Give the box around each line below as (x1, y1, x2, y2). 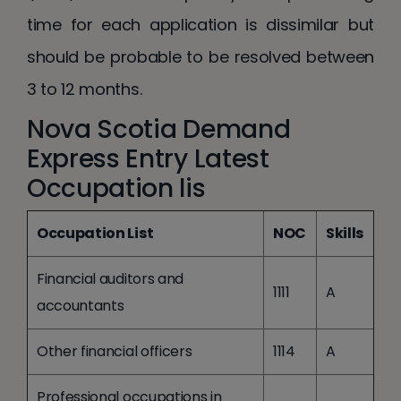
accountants (37, 294, 124, 316)
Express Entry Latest (27, 141, 269, 176)
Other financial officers (37, 340, 192, 362)
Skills (326, 222, 364, 243)
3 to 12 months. (27, 77, 142, 100)
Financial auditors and (37, 268, 183, 289)
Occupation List (37, 222, 154, 243)
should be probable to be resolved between (27, 45, 374, 68)
